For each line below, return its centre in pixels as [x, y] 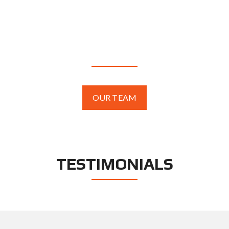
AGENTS [114, 51]
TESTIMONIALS [114, 164]
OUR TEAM [114, 97]
